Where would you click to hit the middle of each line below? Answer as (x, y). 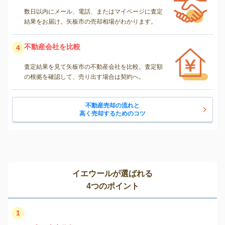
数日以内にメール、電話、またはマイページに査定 (93, 12)
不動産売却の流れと (113, 106)
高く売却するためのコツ (113, 114)
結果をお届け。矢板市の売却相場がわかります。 (90, 22)
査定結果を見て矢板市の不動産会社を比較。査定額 (93, 67)
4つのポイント (113, 186)
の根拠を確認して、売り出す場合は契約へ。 (84, 77)
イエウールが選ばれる (113, 174)
